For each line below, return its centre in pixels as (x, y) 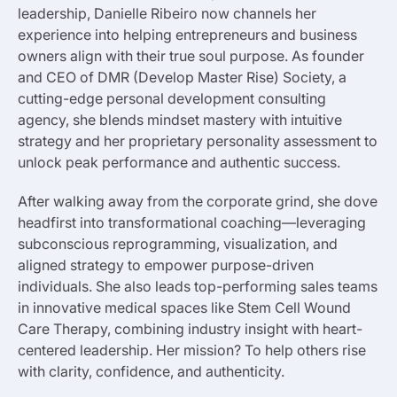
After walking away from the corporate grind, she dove (198, 201)
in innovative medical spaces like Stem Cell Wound (184, 307)
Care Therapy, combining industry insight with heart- (190, 328)
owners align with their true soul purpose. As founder (191, 55)
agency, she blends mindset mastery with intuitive (180, 119)
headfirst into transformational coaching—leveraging (192, 222)
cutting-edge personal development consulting (172, 98)
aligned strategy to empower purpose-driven (166, 265)
